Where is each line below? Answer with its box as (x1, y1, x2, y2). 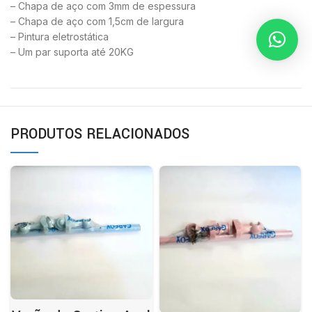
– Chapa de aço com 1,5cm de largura (10, 15, 184, 28)
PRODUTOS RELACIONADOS (10, 124, 189, 145)
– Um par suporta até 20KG (10, 46, 134, 58)
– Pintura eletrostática (10, 31, 109, 43)
